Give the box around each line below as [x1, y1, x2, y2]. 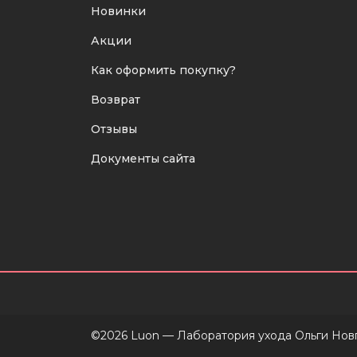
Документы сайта [91, 151, 195, 166]
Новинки [91, 4, 146, 18]
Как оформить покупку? [91, 63, 236, 77]
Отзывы [91, 122, 137, 136]
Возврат [91, 92, 140, 107]
